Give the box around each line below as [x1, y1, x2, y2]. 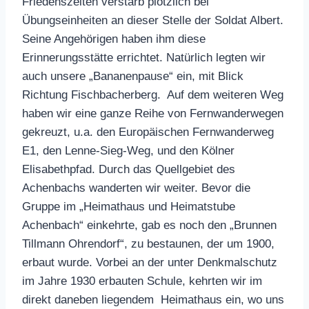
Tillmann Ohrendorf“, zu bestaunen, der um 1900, [22, 237, 275, 250]
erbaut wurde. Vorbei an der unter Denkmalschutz [22, 255, 281, 269]
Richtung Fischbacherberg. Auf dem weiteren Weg [22, 88, 283, 101]
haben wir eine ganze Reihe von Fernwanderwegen [22, 106, 283, 120]
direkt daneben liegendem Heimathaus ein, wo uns [22, 292, 284, 306]
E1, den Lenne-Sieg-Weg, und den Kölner [22, 143, 235, 157]
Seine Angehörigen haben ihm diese [22, 32, 206, 46]
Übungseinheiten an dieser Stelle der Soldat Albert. [22, 13, 283, 27]
